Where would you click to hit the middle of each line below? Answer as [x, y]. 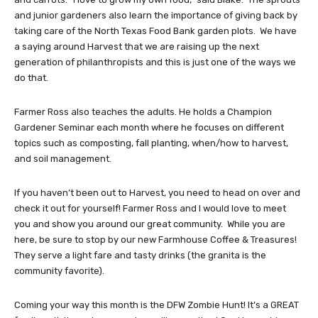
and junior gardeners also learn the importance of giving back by [156, 16]
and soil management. [63, 159]
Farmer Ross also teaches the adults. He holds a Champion [143, 112]
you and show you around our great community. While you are [150, 224]
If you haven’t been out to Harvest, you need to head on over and [157, 193]
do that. [31, 78]
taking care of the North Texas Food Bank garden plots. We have [155, 31]
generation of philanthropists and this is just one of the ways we [155, 62]
